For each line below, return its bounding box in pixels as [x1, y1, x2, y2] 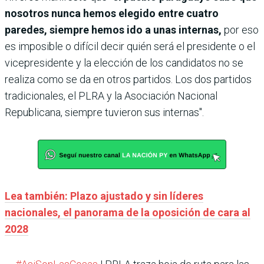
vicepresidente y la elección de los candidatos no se [5, 57, 243, 70]
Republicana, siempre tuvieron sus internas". [5, 106, 204, 119]
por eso [222, 24, 259, 37]
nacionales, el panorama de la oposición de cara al [5, 206, 250, 219]
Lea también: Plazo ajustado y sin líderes [5, 190, 203, 203]
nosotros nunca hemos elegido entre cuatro [5, 7, 219, 20]
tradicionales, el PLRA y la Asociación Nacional [5, 90, 217, 103]
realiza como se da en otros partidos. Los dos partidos [5, 73, 252, 86]
